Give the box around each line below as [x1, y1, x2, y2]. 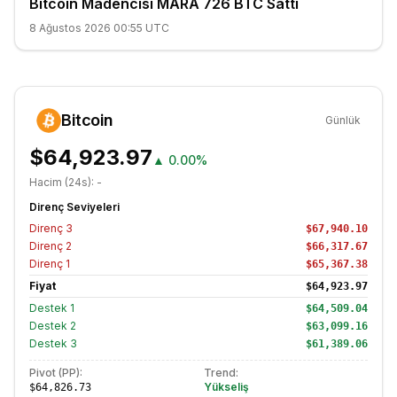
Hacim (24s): [29, 175, 97, 189]
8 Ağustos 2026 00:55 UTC [29, 21, 169, 35]
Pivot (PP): [29, 366, 82, 379]
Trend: [204, 366, 238, 379]
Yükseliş [204, 380, 249, 393]
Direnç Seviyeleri [29, 200, 120, 214]
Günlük [325, 113, 361, 127]
